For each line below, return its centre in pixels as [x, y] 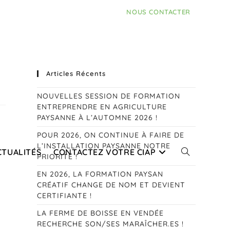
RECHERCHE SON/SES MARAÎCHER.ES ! [111, 224]
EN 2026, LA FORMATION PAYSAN [100, 174]
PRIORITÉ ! [57, 157]
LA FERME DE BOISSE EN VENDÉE [101, 213]
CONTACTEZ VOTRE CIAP [105, 152]
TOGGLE [195, 152]
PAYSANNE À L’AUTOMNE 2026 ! [98, 118]
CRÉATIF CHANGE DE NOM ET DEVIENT [111, 185]
